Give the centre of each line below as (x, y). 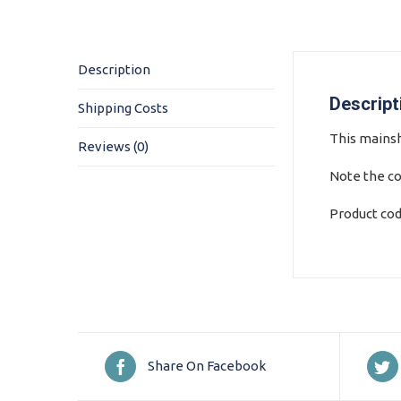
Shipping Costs (123, 107)
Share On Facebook (207, 366)
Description (114, 69)
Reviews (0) (113, 146)
